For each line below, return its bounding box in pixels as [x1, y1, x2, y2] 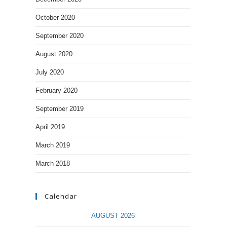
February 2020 [35, 87, 78, 94]
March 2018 [35, 160, 70, 167]
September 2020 [35, 32, 84, 40]
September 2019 [35, 105, 84, 112]
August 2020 [35, 50, 72, 58]
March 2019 [35, 141, 70, 149]
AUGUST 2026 [91, 212, 135, 219]
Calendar [45, 192, 77, 201]
